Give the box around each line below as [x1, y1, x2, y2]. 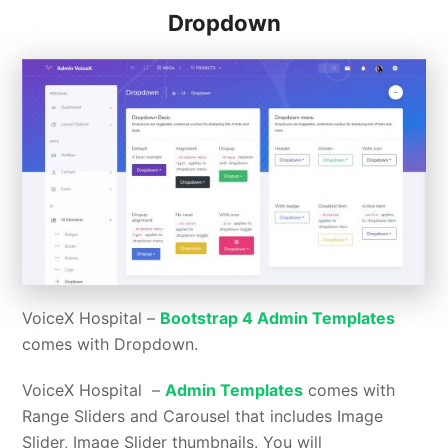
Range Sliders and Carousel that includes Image [22, 405, 384, 426]
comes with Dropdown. [22, 333, 199, 354]
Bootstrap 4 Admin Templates [160, 307, 396, 328]
